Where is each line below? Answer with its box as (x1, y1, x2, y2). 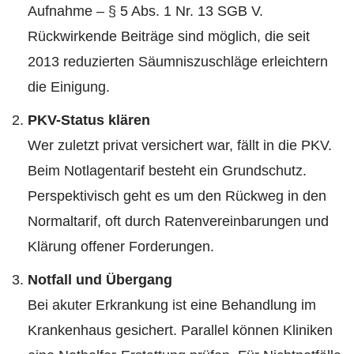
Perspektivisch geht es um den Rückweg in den (28, 187, 326, 204)
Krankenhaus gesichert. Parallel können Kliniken (28, 322, 333, 338)
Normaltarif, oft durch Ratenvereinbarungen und (28, 213, 329, 229)
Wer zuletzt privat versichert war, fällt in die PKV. (28, 137, 332, 153)
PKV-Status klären (28, 111, 150, 128)
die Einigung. (28, 78, 110, 95)
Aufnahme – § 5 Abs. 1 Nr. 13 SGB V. (28, 2, 263, 19)
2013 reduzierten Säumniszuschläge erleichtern (28, 53, 328, 70)
